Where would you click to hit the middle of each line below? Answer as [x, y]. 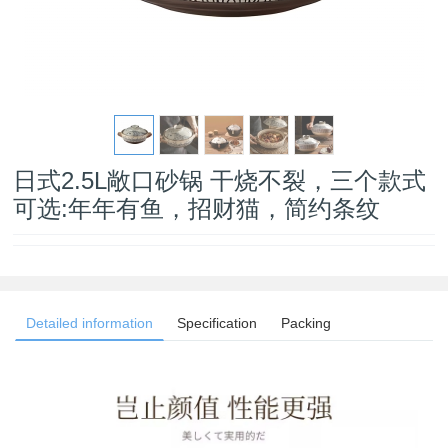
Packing [306, 323]
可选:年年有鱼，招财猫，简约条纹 [197, 208]
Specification [217, 323]
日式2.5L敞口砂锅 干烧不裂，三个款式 [220, 180]
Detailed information [89, 323]
